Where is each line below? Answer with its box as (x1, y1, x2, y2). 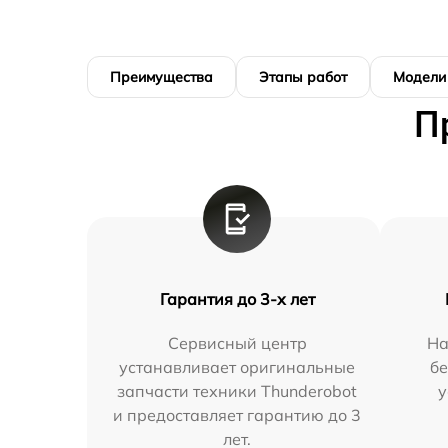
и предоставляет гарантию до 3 (113, 405, 362, 425)
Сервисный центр (167, 333, 307, 353)
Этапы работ (259, 68, 347, 86)
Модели (393, 68, 446, 86)
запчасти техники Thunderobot (117, 381, 358, 401)
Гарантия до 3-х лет (159, 289, 315, 309)
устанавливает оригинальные (119, 357, 356, 377)
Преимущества (110, 68, 213, 86)
